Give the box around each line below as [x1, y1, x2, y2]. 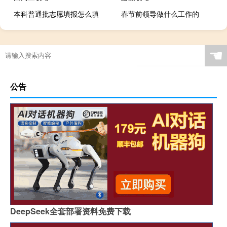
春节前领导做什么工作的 [121, 9, 200, 19]
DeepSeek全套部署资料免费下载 [10, 205, 131, 217]
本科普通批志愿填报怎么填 [14, 9, 99, 19]
